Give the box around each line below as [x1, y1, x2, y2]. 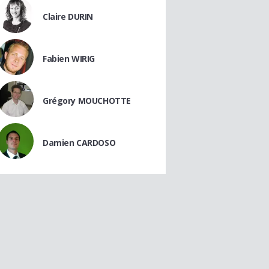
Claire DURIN [43, 11, 93, 22]
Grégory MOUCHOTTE [43, 95, 131, 106]
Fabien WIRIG [43, 53, 95, 64]
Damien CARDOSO [43, 137, 116, 148]
